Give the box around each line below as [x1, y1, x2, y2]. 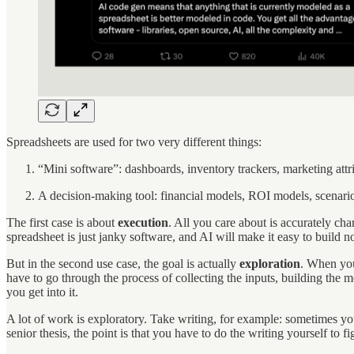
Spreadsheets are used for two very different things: [6, 134, 262, 149]
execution [118, 215, 168, 229]
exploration [239, 256, 300, 270]
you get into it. [6, 284, 78, 299]
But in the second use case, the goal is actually [6, 256, 239, 270]
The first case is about [6, 215, 118, 229]
